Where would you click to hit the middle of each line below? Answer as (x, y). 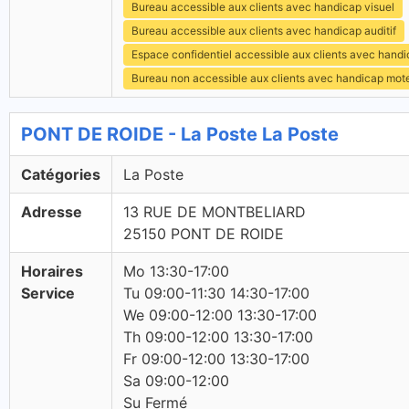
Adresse (52, 212)
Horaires (52, 271)
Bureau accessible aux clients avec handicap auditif (264, 31)
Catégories (61, 174)
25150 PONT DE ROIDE (204, 234)
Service (48, 293)
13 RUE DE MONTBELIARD (215, 212)
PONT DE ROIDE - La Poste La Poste (180, 134)
